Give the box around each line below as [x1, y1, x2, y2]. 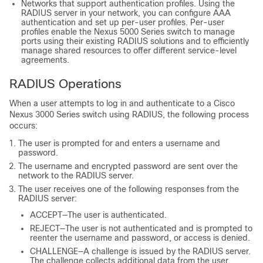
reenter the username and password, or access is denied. [30, 233, 250, 242]
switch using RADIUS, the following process [80, 110, 249, 119]
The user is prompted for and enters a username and [18, 139, 220, 148]
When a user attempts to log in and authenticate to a [9, 99, 214, 108]
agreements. [21, 55, 69, 65]
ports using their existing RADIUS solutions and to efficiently [21, 36, 249, 46]
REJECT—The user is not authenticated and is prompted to [30, 224, 252, 233]
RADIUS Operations [9, 77, 122, 90]
